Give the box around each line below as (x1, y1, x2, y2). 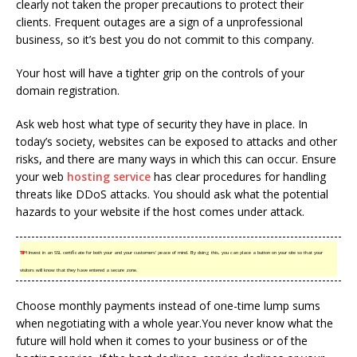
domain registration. (16, 83, 120, 98)
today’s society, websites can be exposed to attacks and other (16, 134, 337, 149)
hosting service (67, 169, 151, 184)
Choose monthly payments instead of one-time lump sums (16, 298, 320, 313)
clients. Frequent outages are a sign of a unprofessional (16, 14, 303, 29)
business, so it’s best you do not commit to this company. (16, 32, 314, 47)
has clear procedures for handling (151, 169, 326, 184)
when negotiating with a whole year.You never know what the (16, 316, 333, 331)
